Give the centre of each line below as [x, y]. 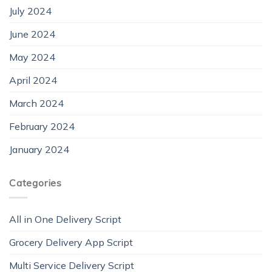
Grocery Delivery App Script [71, 243]
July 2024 [30, 11]
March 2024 [36, 103]
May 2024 [32, 57]
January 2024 [39, 149]
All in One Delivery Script [65, 219]
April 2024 [33, 80]
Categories [36, 182]
